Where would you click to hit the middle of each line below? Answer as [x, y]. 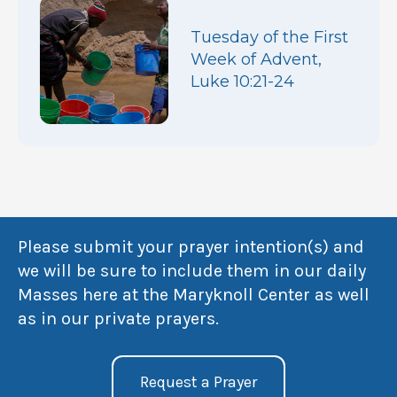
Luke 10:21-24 [242, 81]
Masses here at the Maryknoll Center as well [194, 294]
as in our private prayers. [118, 318]
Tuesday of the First [269, 37]
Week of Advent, [256, 59]
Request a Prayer [198, 381]
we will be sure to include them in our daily [192, 270]
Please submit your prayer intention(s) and [191, 246]
